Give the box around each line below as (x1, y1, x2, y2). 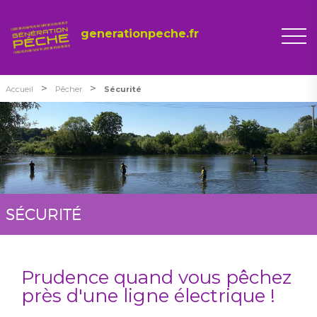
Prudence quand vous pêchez (21, 265, 292, 289)
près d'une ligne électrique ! (21, 284, 275, 307)
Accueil (6, 83, 33, 94)
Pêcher (55, 83, 82, 94)
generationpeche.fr (80, 27, 199, 40)
